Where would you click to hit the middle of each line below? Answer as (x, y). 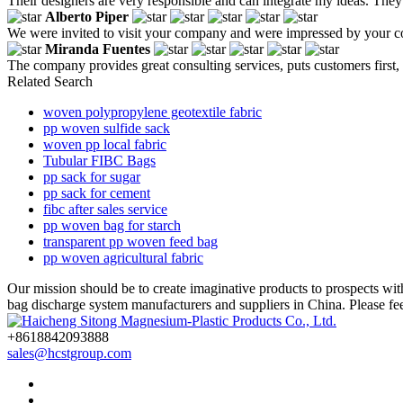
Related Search (50, 81)
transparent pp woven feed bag (130, 241)
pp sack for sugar (92, 176)
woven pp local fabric (105, 144)
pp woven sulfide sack (107, 128)
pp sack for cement (97, 193)
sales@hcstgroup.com (69, 353)
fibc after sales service (105, 209)
